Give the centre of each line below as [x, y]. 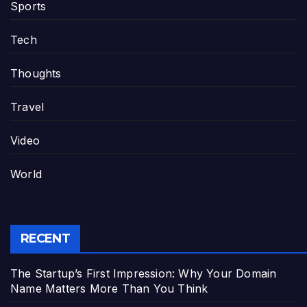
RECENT [45, 238]
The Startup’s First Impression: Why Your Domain [144, 273]
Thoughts [36, 74]
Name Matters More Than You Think [109, 288]
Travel [27, 107]
